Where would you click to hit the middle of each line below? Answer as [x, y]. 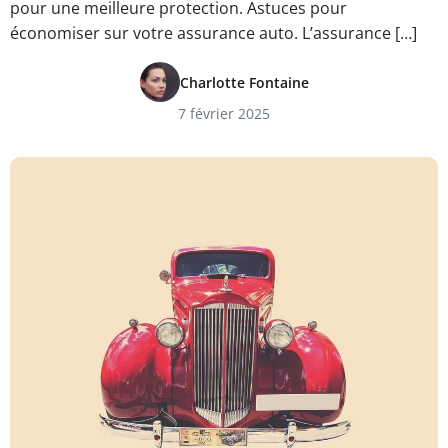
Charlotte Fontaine [244, 82]
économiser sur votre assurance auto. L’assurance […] [213, 33]
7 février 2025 [224, 113]
